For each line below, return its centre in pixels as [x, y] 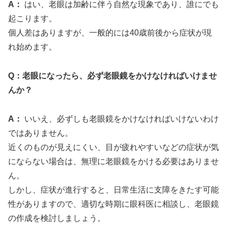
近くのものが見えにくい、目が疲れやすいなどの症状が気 [113, 147]
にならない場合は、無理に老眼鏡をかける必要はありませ [113, 161]
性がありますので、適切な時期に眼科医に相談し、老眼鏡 [113, 204]
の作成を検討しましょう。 [57, 218]
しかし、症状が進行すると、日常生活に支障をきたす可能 [113, 190]
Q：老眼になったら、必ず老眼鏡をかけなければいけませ [112, 75]
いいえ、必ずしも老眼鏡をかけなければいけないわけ [121, 119]
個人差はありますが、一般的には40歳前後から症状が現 [110, 33]
